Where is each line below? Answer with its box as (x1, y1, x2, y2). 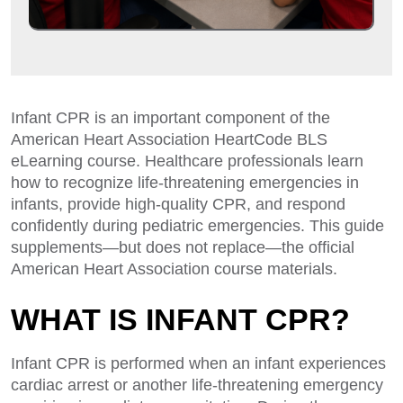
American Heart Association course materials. (11, 260, 337, 278)
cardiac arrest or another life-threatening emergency (11, 376, 383, 394)
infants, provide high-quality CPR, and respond (11, 195, 345, 213)
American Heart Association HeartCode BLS (11, 130, 327, 148)
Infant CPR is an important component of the (11, 109, 330, 127)
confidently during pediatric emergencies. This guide (11, 217, 384, 235)
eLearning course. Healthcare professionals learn (11, 152, 363, 170)
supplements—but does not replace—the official (11, 238, 354, 256)
